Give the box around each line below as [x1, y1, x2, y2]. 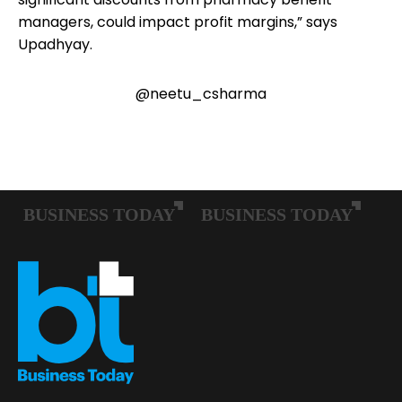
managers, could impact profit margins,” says [18, 11, 337, 32]
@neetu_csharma [135, 83, 267, 104]
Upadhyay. [18, 33, 92, 55]
